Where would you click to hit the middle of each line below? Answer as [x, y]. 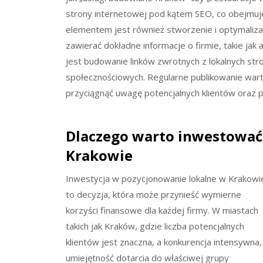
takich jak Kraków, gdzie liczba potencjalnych [155, 226]
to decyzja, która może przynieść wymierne [154, 194]
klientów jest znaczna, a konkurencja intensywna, [164, 242]
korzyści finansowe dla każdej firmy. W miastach [162, 210]
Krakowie [99, 155]
